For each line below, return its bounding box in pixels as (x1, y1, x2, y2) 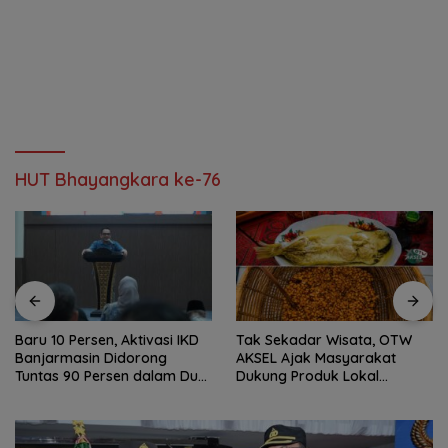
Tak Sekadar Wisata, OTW (236, 331, 412, 350)
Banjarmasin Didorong (15, 349, 167, 368)
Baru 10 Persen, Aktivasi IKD (15, 331, 199, 350)
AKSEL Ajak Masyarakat (236, 349, 396, 368)
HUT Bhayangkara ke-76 (15, 168, 221, 191)
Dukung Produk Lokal (236, 367, 379, 386)
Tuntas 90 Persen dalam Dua (15, 367, 207, 386)
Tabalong (236, 385, 300, 404)
